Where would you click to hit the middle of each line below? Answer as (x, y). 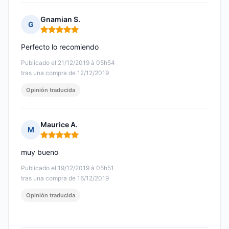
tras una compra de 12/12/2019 (65, 73)
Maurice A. (59, 125)
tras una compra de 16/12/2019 (65, 178)
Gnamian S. (60, 19)
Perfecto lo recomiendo (60, 47)
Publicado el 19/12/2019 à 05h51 (67, 168)
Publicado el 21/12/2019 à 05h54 (68, 63)
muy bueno (40, 152)
